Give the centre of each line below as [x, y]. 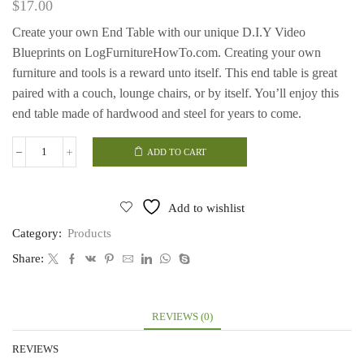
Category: [39, 234]
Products [89, 234]
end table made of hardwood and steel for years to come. [157, 114]
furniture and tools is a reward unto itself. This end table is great [175, 73]
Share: [28, 259]
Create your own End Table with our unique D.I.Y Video [159, 32]
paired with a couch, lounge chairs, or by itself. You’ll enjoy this [175, 93]
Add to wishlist [206, 208]
